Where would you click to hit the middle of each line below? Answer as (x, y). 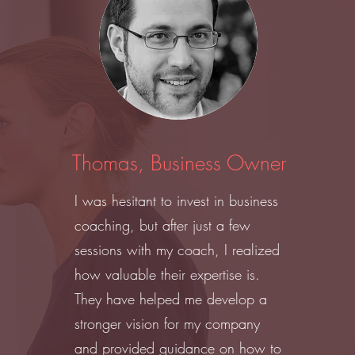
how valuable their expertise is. (168, 274)
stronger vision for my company (168, 323)
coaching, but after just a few (163, 225)
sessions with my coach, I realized (177, 250)
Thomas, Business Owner (179, 163)
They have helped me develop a (171, 299)
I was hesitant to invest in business (177, 200)
